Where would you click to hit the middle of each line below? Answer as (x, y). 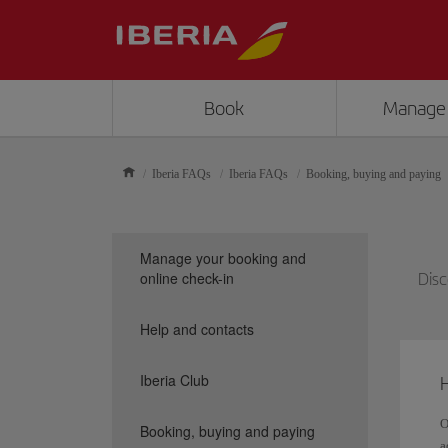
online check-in (187, 278)
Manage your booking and (223, 258)
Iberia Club (174, 380)
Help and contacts (197, 329)
